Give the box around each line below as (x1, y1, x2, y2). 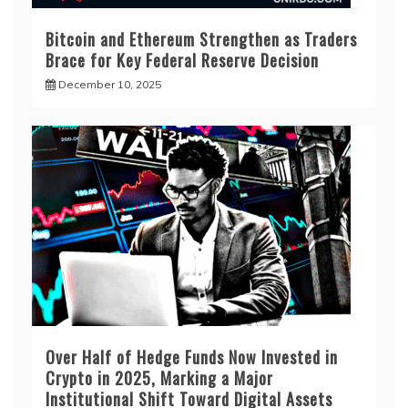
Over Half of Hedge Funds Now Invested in (46, 345, 338, 370)
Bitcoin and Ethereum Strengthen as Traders (46, 27, 357, 52)
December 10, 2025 (58, 77, 161, 92)
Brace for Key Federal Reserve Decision (46, 48, 319, 73)
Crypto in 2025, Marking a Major (46, 366, 273, 391)
